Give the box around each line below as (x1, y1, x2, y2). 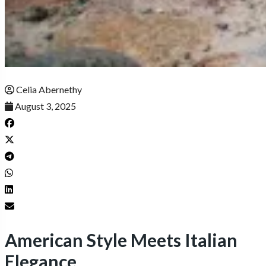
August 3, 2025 (15, 100, 76, 112)
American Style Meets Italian (5, 229, 237, 251)
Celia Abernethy (16, 84, 82, 96)
